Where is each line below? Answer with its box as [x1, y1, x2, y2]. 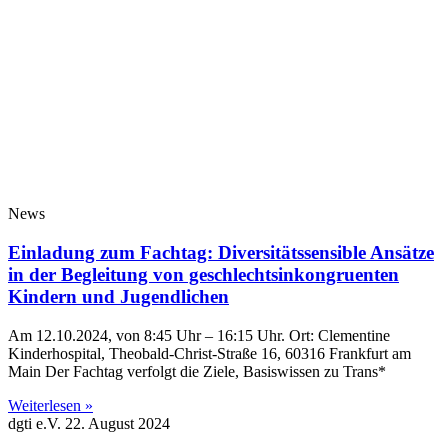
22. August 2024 [65, 414, 170, 432]
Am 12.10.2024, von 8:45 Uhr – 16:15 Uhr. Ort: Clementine [8, 326, 390, 344]
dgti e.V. [8, 414, 65, 432]
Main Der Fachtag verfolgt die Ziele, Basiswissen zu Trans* [8, 362, 386, 380]
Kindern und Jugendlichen [8, 285, 229, 307]
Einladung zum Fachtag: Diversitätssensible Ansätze [8, 241, 434, 263]
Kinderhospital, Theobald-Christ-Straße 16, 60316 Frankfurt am [8, 344, 411, 362]
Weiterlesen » [8, 396, 93, 414]
